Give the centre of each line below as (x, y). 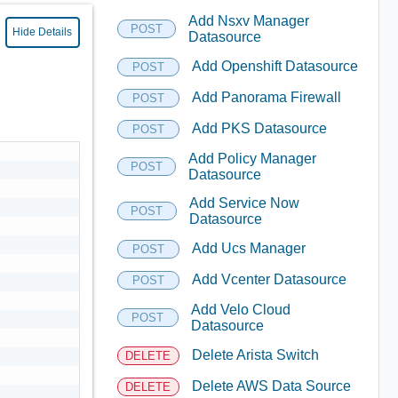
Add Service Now (244, 203)
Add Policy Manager (252, 158)
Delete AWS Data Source (271, 386)
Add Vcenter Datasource (269, 279)
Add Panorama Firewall (266, 97)
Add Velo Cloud (240, 309)
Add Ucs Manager (248, 248)
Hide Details (43, 32)
